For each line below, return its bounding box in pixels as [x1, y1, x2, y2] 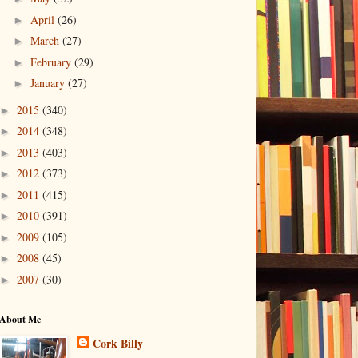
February [30, 54, 74, 70]
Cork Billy [92, 335, 143, 352]
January [30, 75, 68, 91]
